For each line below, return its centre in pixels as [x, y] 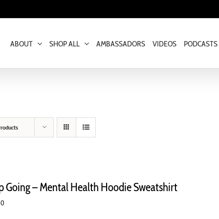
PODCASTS [201, 44]
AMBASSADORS [121, 44]
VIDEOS [164, 44]
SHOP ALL [65, 44]
